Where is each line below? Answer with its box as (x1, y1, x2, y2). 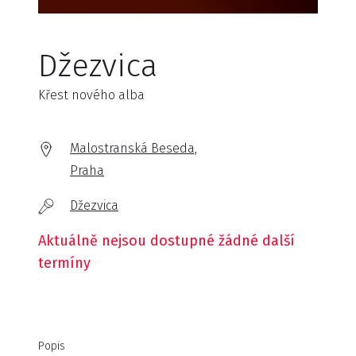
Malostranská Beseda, (70, 141, 197, 156)
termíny (38, 254, 91, 272)
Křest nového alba (38, 87, 145, 103)
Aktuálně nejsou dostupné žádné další (38, 232, 295, 250)
